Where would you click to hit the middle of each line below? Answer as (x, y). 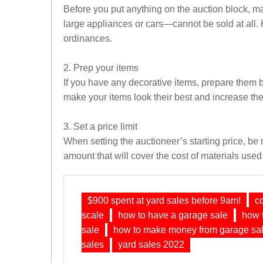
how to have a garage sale (173, 215)
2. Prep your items (101, 68)
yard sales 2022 (151, 245)
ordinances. (88, 38)
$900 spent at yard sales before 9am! (164, 200)
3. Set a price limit (100, 127)
